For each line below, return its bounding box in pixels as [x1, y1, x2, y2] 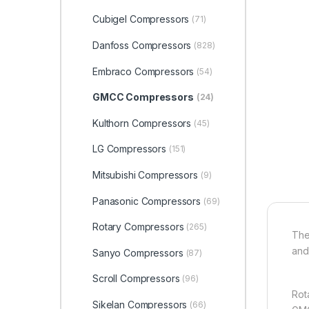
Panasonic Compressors [92, 195, 201, 207]
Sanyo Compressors [92, 246, 183, 259]
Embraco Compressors [92, 65, 195, 77]
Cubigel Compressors [92, 13, 190, 26]
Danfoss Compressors [92, 39, 192, 52]
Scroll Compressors [92, 272, 180, 285]
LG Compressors [92, 143, 167, 155]
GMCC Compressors [92, 91, 194, 103]
